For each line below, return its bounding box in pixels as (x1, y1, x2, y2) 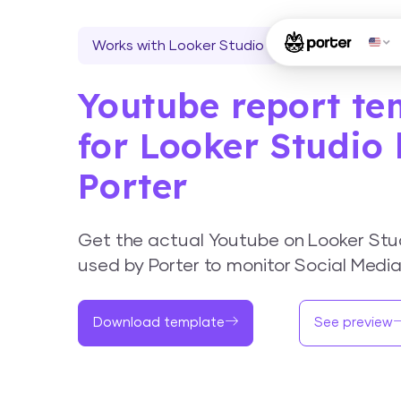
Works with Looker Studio (92, 38, 264, 53)
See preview (313, 316, 393, 329)
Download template (93, 316, 225, 329)
